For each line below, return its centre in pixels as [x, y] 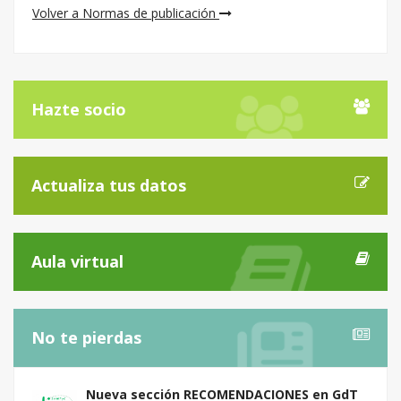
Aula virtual [77, 261]
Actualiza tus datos [109, 185]
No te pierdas [86, 337]
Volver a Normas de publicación [126, 13]
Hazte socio [79, 109]
